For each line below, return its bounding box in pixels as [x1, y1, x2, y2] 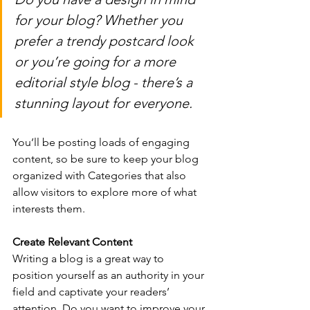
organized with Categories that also [12, 168, 189, 182]
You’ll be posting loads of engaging [12, 135, 192, 149]
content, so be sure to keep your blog [12, 152, 201, 165]
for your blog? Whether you [15, 11, 186, 28]
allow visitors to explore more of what [12, 185, 199, 199]
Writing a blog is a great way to [12, 251, 167, 265]
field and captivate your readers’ [12, 284, 172, 298]
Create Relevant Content [12, 235, 132, 248]
